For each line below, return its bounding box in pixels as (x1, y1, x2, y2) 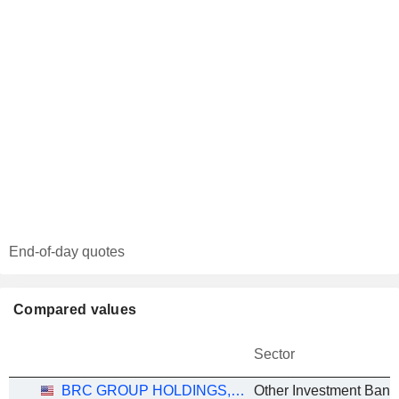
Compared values (13, 302, 137, 317)
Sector (254, 346, 295, 362)
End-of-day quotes (9, 244, 125, 259)
